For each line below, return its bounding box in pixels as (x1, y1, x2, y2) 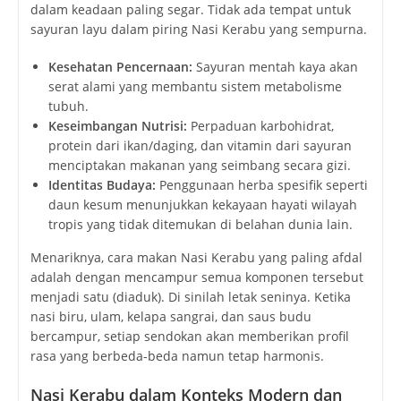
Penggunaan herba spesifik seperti (155, 175, 368, 193)
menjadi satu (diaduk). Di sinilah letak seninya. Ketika (30, 287, 351, 305)
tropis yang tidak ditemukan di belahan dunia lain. (47, 215, 353, 233)
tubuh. (47, 97, 89, 115)
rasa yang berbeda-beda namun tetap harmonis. (30, 346, 324, 364)
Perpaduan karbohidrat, (186, 116, 334, 134)
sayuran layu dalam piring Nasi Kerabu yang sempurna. (30, 20, 367, 38)
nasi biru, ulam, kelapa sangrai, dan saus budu (30, 307, 311, 325)
